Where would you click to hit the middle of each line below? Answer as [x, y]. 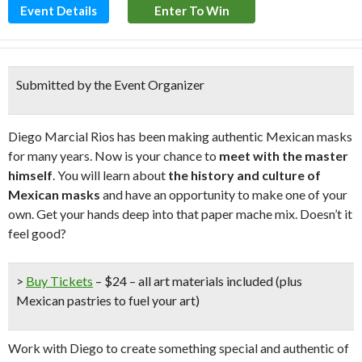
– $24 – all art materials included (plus [198, 281]
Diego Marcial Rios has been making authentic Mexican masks [180, 136]
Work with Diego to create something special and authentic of [179, 348]
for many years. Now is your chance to [114, 156]
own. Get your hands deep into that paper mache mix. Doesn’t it [180, 214]
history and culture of [256, 175]
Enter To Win [192, 11]
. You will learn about [110, 175]
